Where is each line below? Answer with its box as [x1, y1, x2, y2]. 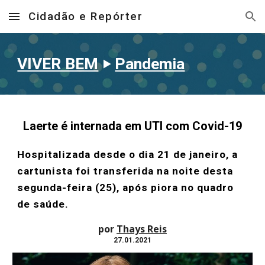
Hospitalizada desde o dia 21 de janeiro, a [17, 148, 238, 160]
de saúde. [17, 198, 69, 210]
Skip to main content [9, 17, 93, 27]
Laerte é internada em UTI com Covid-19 [23, 119, 242, 133]
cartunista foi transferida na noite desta [17, 165, 234, 177]
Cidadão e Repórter [28, 10, 143, 23]
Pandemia [115, 54, 185, 73]
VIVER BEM [17, 54, 99, 73]
